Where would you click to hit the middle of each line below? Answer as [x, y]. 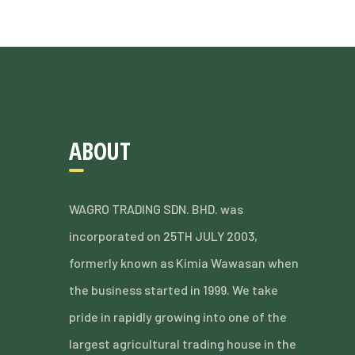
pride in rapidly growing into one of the [178, 317]
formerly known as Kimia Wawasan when [184, 263]
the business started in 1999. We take [174, 290]
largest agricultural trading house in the [183, 344]
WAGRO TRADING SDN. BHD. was [156, 209]
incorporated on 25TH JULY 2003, [163, 236]
